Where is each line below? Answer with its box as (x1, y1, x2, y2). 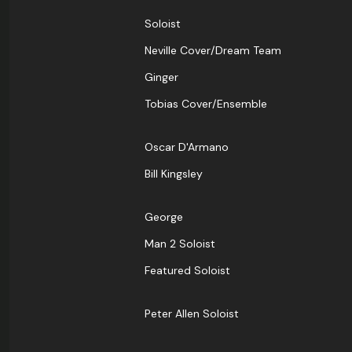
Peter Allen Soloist (145, 306, 239, 321)
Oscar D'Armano (145, 140, 229, 155)
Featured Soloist (145, 263, 230, 278)
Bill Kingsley (145, 167, 203, 181)
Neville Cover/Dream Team (145, 43, 281, 58)
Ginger (145, 70, 178, 85)
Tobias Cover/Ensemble (145, 97, 267, 112)
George (145, 210, 183, 225)
